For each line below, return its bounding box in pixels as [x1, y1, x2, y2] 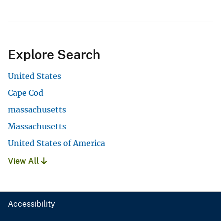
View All [8, 156, 41, 166]
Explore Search [8, 47, 100, 62]
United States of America [8, 138, 105, 148]
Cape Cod [8, 88, 43, 98]
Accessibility [8, 199, 55, 209]
